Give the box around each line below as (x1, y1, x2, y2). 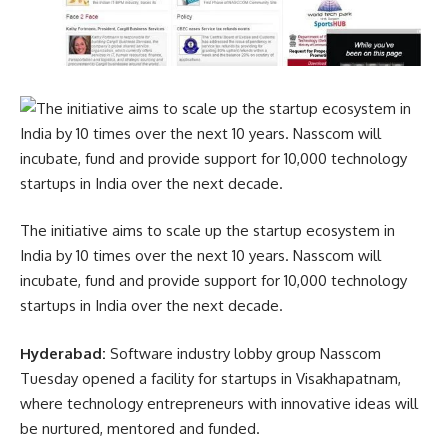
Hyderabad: (20, 343, 106, 363)
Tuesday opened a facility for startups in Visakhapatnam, (20, 368, 401, 388)
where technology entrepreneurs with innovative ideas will (20, 393, 418, 413)
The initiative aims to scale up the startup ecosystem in (20, 221, 395, 241)
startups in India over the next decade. (20, 296, 283, 316)
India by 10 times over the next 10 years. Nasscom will (20, 246, 381, 266)
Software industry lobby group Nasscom (106, 343, 381, 363)
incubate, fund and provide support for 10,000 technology (20, 271, 407, 291)
